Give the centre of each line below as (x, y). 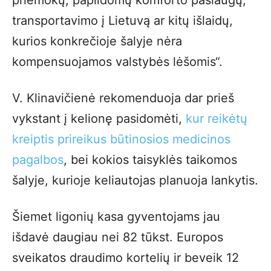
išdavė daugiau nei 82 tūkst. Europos (118, 237)
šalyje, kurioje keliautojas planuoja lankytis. (135, 180)
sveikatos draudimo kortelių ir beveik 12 (126, 257)
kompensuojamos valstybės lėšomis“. (117, 61)
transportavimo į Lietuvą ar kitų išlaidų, (122, 20)
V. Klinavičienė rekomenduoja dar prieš (123, 98)
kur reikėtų (217, 118)
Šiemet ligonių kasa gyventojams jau (116, 216)
